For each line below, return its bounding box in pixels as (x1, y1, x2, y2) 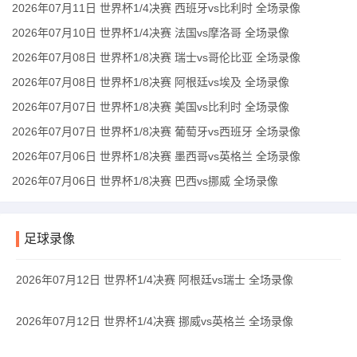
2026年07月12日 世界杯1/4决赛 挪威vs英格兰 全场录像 (16, 315, 293, 328)
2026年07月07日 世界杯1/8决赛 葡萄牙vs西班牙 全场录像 (12, 125, 300, 138)
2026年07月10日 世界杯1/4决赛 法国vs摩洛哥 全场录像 (12, 26, 289, 39)
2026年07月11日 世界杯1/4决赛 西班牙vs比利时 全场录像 (12, 2, 300, 14)
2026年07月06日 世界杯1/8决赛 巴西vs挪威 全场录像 (12, 175, 278, 187)
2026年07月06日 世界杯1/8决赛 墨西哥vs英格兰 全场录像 (12, 150, 300, 163)
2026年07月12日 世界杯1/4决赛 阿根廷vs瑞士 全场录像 (16, 273, 293, 286)
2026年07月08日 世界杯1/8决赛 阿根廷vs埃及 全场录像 (12, 76, 289, 88)
